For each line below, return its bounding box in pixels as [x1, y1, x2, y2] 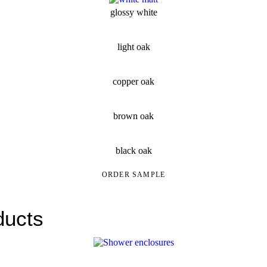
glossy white [110, 7, 157, 17]
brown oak [113, 110, 154, 121]
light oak [117, 41, 150, 52]
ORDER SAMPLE [101, 170, 166, 179]
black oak [115, 145, 152, 156]
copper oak [113, 76, 154, 86]
